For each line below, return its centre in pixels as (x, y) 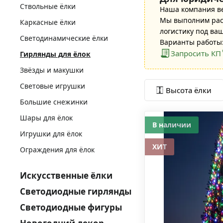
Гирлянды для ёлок (55, 54)
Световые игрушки (53, 86)
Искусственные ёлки (66, 175)
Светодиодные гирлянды (76, 191)
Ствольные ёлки (48, 6)
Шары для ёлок (46, 118)
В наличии (172, 125)
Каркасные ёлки (48, 22)
